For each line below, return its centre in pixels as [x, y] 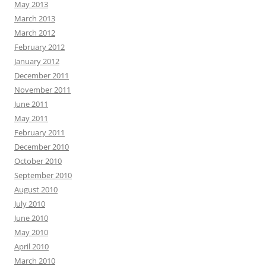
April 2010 [31, 246]
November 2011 [42, 89]
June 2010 [31, 218]
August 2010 [36, 189]
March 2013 [35, 18]
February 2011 [39, 132]
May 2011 [31, 118]
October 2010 [38, 161]
